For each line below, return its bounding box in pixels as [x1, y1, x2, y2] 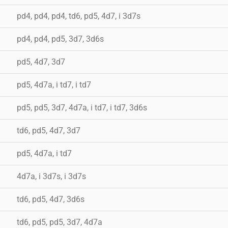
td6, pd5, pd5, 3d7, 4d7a [17, 217, 102, 227]
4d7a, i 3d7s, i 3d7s [17, 171, 86, 181]
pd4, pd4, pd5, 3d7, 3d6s [17, 34, 104, 44]
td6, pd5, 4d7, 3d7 [17, 125, 80, 135]
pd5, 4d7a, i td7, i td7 [17, 79, 91, 90]
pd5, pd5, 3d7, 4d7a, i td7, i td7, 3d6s [17, 102, 147, 112]
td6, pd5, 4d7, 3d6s [17, 194, 84, 204]
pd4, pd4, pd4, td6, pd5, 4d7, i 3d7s [17, 11, 140, 21]
